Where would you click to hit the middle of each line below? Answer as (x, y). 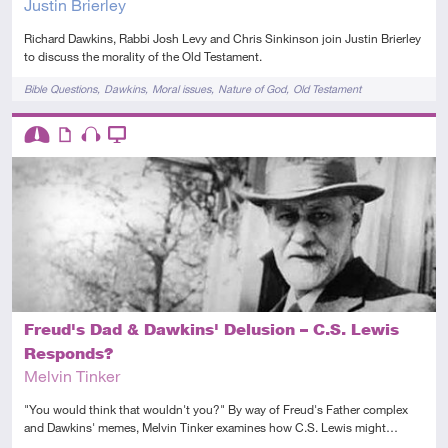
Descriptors (56, 124)
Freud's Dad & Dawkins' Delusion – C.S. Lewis (211, 330)
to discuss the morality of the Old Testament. (143, 55)
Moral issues (181, 88)
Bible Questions (60, 88)
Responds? (68, 354)
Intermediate (63, 167)
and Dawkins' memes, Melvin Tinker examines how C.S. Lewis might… (211, 427)
